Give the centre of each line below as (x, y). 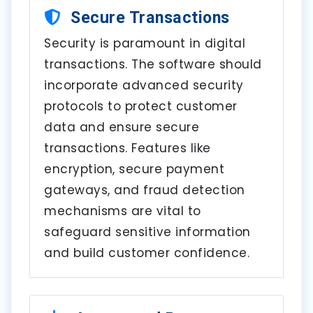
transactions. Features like (128, 148)
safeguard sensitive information (147, 232)
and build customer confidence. (147, 253)
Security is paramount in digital (145, 43)
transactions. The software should (153, 64)
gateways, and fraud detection (145, 190)
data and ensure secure (122, 127)
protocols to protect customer (141, 106)
